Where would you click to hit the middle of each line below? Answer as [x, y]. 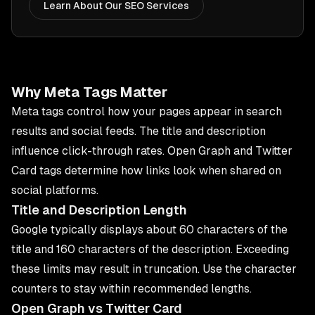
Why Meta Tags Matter [89, 92]
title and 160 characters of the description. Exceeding [150, 249]
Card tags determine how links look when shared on [146, 171]
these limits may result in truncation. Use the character [154, 269]
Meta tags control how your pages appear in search [147, 111]
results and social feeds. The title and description [139, 131]
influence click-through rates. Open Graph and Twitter [152, 151]
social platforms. [55, 190]
